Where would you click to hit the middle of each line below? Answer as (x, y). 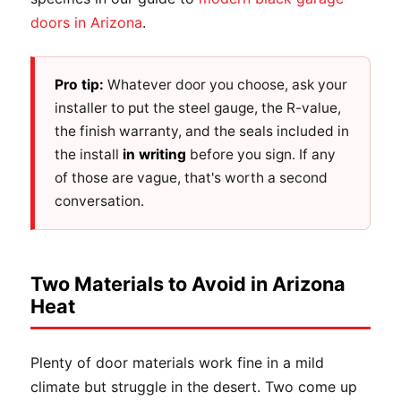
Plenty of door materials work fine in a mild (177, 362)
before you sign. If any (261, 154)
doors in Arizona (86, 22)
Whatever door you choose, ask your (226, 84)
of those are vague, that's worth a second (191, 177)
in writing (154, 154)
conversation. (99, 200)
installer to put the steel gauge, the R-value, (198, 107)
